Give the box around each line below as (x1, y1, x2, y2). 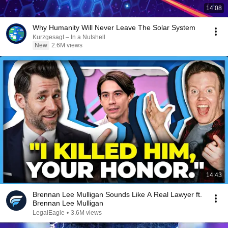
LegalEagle (33, 209, 65, 216)
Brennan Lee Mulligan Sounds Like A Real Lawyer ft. (33, 190, 202, 198)
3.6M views (71, 209, 102, 216)
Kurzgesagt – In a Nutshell (33, 34, 105, 41)
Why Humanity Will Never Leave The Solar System (33, 23, 195, 32)
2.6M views (51, 42, 82, 49)
